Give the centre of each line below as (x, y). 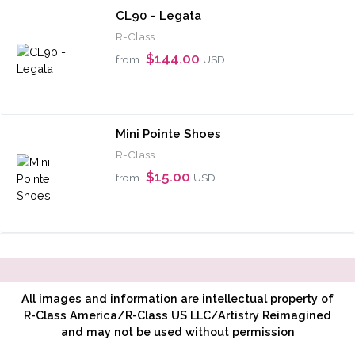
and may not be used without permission (177, 331)
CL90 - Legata (158, 15)
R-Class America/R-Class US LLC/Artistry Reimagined (177, 315)
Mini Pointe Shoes (168, 134)
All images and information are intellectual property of (177, 298)
